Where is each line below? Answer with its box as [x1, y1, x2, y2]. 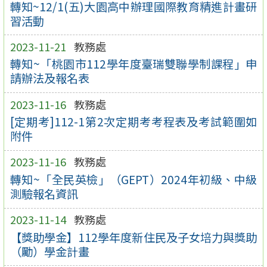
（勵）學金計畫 [10, 243, 89, 260]
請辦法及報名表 [10, 70, 89, 87]
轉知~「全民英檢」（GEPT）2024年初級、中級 [10, 171, 257, 188]
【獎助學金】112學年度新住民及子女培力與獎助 [10, 228, 257, 246]
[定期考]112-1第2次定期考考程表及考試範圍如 [10, 113, 257, 131]
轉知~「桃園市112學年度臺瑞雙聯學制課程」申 [10, 55, 257, 73]
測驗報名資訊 [10, 185, 78, 203]
